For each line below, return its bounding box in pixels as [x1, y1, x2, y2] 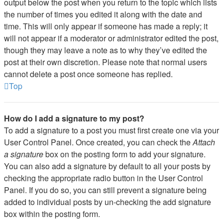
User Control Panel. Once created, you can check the [4, 136, 193, 148]
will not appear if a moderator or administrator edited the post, [4, 32, 219, 44]
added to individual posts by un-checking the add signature [4, 196, 211, 208]
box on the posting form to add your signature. [43, 148, 206, 160]
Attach [193, 136, 215, 148]
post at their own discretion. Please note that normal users [4, 56, 207, 68]
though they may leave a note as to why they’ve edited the [4, 44, 207, 56]
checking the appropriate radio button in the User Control [4, 172, 203, 184]
